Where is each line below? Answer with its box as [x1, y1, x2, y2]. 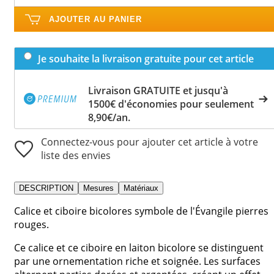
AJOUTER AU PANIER [49, 14, 142, 24]
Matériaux [124, 183, 158, 193]
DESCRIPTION [19, 183, 73, 193]
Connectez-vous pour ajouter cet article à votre [41, 135, 258, 149]
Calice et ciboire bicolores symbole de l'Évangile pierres [14, 204, 268, 218]
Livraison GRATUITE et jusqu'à [88, 83, 228, 97]
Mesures [83, 183, 114, 193]
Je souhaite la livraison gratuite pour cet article [38, 51, 254, 65]
